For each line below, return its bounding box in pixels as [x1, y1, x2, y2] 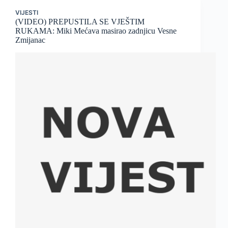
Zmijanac [15, 36, 45, 45]
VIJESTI [15, 9, 38, 17]
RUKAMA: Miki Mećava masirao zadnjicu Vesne [15, 26, 177, 36]
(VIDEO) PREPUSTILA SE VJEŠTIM [15, 17, 145, 26]
